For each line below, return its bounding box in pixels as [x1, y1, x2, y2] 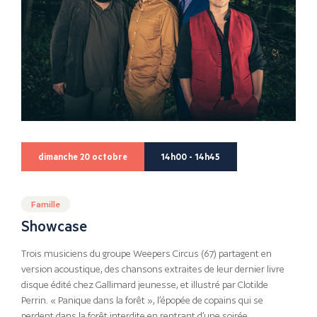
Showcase [21, 215, 87, 236]
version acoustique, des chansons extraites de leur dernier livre [21, 264, 284, 275]
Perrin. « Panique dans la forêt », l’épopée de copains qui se [21, 295, 263, 306]
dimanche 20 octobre [38, 150, 127, 162]
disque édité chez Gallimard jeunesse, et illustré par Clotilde [21, 279, 268, 291]
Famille [31, 198, 60, 210]
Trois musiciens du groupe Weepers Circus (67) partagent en [21, 248, 272, 260]
